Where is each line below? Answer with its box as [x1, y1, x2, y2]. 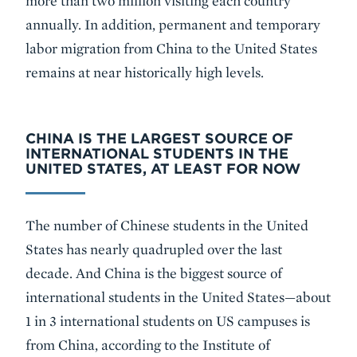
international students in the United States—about [25, 288, 331, 305]
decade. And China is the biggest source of [25, 264, 282, 281]
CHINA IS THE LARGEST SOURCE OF [25, 129, 293, 147]
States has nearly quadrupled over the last [25, 240, 282, 257]
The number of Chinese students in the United [25, 216, 308, 233]
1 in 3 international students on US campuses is [25, 312, 310, 329]
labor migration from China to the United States [25, 39, 317, 57]
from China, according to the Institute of [25, 335, 270, 353]
